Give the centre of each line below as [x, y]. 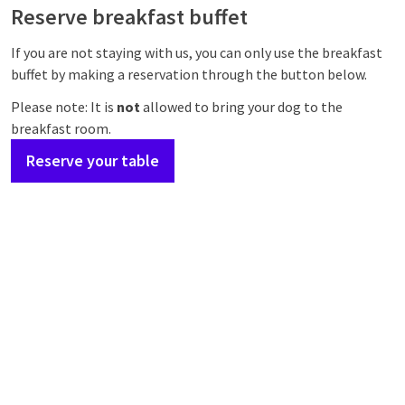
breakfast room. [61, 128]
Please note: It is [64, 107]
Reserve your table [93, 160]
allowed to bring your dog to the [241, 107]
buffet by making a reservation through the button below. [189, 74]
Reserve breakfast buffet [129, 17]
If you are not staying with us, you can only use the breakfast [197, 52]
